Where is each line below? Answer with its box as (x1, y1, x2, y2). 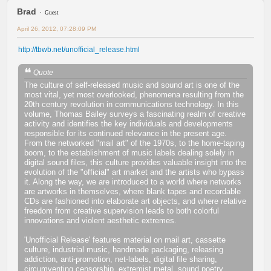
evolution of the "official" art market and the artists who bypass (24, 167, 244, 177)
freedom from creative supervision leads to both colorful (24, 206, 219, 215)
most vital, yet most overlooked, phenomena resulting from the (24, 90, 244, 99)
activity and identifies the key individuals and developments (24, 119, 233, 128)
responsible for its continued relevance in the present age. (24, 128, 227, 138)
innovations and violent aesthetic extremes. (24, 215, 179, 225)
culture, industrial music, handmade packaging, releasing (24, 244, 223, 254)
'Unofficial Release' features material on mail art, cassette (24, 235, 226, 244)
